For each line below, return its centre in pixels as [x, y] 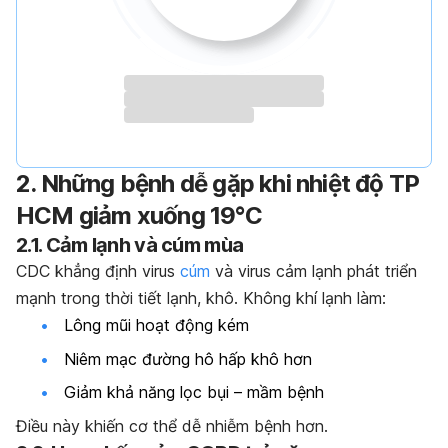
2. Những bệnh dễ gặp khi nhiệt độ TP [218, 184]
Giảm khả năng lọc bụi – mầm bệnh [194, 392]
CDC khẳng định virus [98, 271]
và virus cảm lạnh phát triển [313, 271]
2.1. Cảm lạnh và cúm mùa [130, 245]
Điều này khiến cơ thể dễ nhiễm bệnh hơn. [172, 425]
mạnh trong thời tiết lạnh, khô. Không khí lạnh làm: [201, 298]
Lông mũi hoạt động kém [156, 325]
